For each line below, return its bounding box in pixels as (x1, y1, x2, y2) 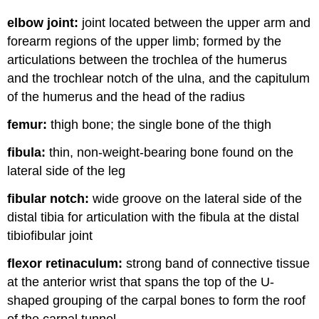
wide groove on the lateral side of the (89, 191, 303, 206)
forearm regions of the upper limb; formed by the (7, 34, 282, 49)
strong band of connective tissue (122, 256, 310, 271)
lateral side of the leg (7, 164, 126, 179)
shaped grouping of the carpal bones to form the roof (7, 293, 306, 308)
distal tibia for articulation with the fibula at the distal (7, 209, 300, 224)
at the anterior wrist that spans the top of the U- (7, 274, 275, 289)
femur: (7, 117, 48, 132)
